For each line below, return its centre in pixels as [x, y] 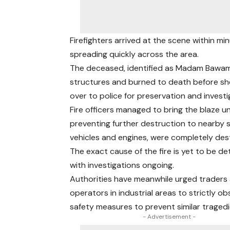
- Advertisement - [169, 217]
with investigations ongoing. [122, 165]
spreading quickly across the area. [135, 54]
